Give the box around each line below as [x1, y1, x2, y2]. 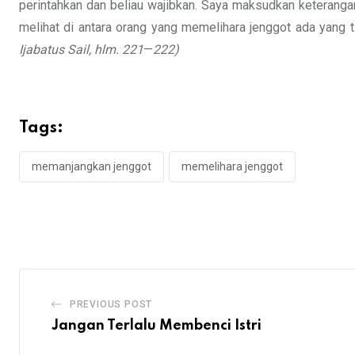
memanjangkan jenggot [32, 160, 151, 174]
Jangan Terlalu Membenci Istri [52, 318, 261, 333]
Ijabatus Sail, [19, 42, 91, 58]
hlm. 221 [94, 42, 143, 58]
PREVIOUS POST [69, 298, 153, 310]
